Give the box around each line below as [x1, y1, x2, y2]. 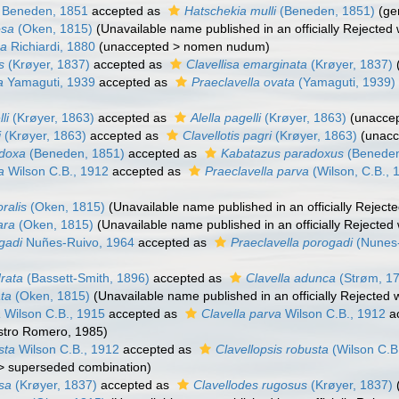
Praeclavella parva [205, 164, 310, 178]
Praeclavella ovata [191, 75, 296, 89]
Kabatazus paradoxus [221, 146, 345, 160]
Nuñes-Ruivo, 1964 [22, 235, 135, 249]
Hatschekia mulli [184, 4, 277, 18]
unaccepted [103, 39, 170, 53]
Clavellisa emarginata [186, 57, 308, 71]
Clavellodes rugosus [193, 378, 308, 392]
